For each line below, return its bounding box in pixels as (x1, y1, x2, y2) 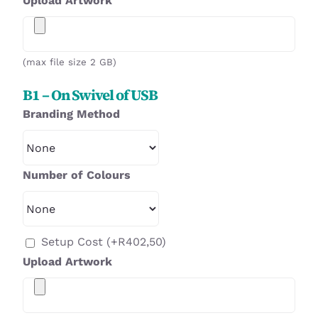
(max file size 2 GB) (23, 56, 116, 67)
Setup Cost (41, 235, 106, 249)
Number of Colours (23, 168, 131, 182)
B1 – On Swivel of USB (23, 85, 158, 106)
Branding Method (23, 107, 120, 121)
